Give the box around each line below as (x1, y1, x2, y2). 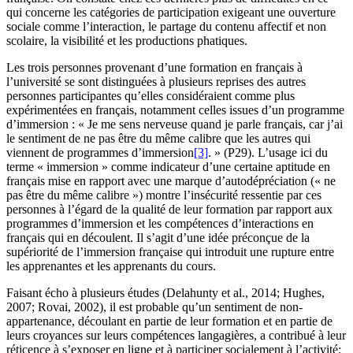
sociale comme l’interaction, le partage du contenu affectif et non (6, 19, 326, 33)
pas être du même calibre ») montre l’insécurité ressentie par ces (6, 188, 321, 202)
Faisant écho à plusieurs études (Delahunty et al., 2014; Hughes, (6, 285, 325, 299)
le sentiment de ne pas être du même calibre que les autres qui (6, 131, 310, 145)
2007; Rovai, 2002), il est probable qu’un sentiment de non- (6, 299, 303, 314)
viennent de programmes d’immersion (6, 145, 194, 159)
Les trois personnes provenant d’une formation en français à (6, 60, 303, 74)
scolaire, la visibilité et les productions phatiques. (6, 33, 247, 47)
